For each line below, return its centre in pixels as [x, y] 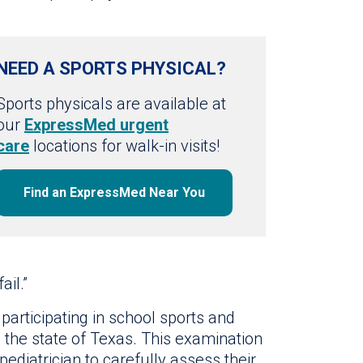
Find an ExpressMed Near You [114, 192]
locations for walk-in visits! [124, 145]
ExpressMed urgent [96, 124]
